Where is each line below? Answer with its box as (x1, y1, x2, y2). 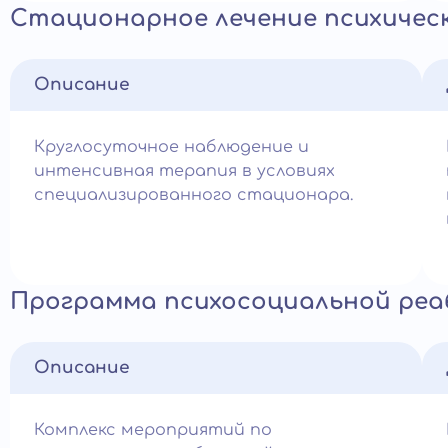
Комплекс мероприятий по (34, 421, 272, 439)
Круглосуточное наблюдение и (34, 138, 309, 156)
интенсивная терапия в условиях (34, 162, 335, 180)
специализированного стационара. (34, 186, 353, 204)
